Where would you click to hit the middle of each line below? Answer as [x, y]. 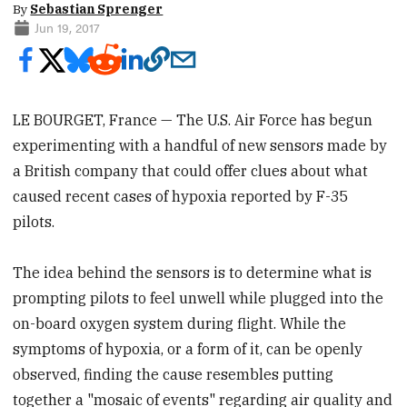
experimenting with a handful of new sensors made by [200, 145]
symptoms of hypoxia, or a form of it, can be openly [188, 348]
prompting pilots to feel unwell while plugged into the [199, 298]
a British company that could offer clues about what [191, 170]
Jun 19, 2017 [67, 27]
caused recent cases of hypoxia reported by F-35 [181, 196]
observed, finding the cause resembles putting [174, 374]
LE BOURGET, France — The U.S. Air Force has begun [193, 119]
